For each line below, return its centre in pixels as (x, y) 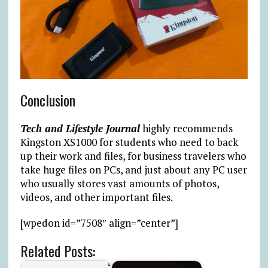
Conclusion (48, 100)
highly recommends (187, 128)
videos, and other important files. (96, 197)
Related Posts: (57, 250)
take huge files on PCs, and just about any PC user (133, 169)
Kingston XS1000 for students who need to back (129, 142)
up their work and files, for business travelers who (133, 156)
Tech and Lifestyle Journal (80, 128)
